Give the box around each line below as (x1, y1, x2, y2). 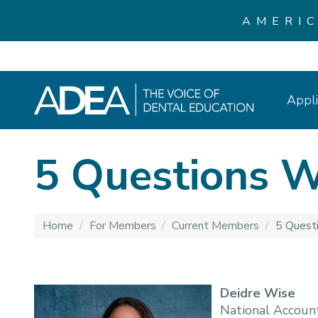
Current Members (172, 218, 263, 234)
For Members (89, 218, 159, 234)
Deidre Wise (220, 285, 295, 302)
